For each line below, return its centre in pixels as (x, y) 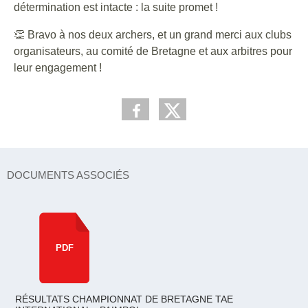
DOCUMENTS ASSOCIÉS (68, 175)
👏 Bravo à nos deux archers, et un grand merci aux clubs (153, 35)
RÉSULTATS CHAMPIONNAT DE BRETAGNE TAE (124, 299)
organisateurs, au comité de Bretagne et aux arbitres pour (153, 51)
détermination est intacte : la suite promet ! (116, 7)
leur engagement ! (58, 68)
